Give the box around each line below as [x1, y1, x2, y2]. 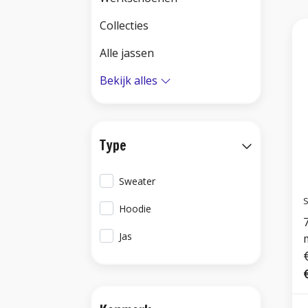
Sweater [119, 175, 156, 188]
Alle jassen [100, 45, 154, 60]
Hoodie [119, 202, 152, 215]
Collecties [100, 18, 148, 33]
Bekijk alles [100, 73, 157, 88]
